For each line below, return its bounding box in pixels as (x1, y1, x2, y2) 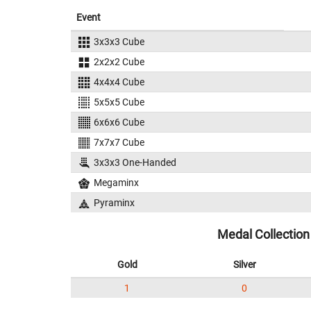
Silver (233, 259, 256, 270)
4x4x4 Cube (93, 76, 144, 87)
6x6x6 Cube (93, 117, 144, 128)
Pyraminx (93, 197, 135, 208)
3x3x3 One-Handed (93, 157, 176, 168)
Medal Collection (217, 227, 310, 242)
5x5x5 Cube (93, 96, 144, 108)
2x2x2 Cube (93, 56, 144, 67)
